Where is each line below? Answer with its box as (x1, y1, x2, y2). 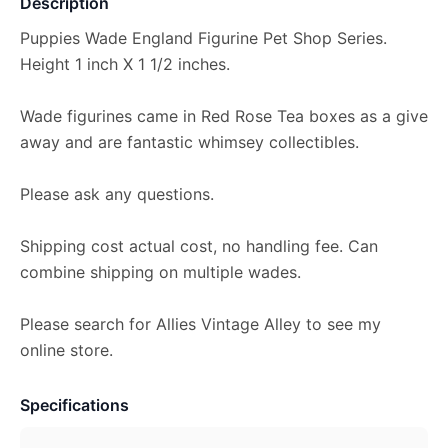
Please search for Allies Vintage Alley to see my (20, 314, 381, 334)
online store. (20, 340, 113, 360)
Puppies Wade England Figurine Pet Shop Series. (20, 28, 387, 48)
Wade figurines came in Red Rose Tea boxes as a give (20, 106, 428, 126)
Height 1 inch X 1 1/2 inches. (20, 54, 230, 74)
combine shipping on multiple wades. (20, 262, 301, 282)
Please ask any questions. (20, 184, 214, 204)
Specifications (20, 395, 129, 415)
